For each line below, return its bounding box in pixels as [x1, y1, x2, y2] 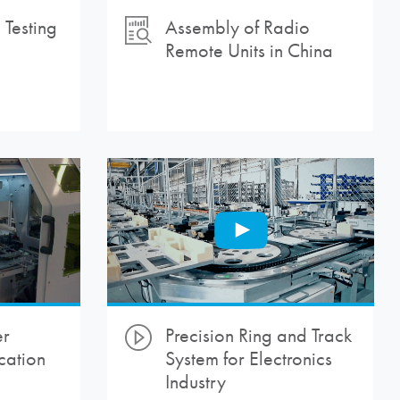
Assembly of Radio [164, 16, 310, 40]
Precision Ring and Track [164, 323, 352, 347]
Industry [164, 370, 226, 394]
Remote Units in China [164, 39, 333, 63]
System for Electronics [164, 346, 332, 371]
